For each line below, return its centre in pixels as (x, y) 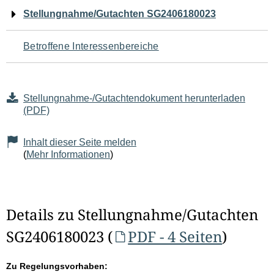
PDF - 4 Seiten (175, 236)
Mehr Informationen (68, 154)
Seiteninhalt (55, 87)
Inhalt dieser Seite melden (80, 142)
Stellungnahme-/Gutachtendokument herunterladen (134, 98)
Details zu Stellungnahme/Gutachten (132, 214)
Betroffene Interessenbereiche (91, 46)
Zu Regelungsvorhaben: (57, 266)
